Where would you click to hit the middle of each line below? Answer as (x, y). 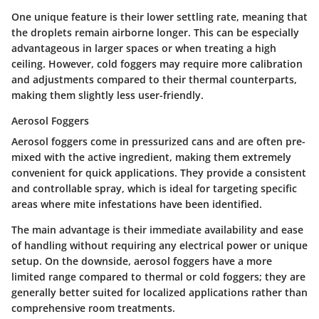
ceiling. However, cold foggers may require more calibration (157, 63)
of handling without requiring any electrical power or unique (159, 245)
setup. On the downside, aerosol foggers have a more (142, 261)
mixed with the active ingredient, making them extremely (151, 157)
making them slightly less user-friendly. (108, 95)
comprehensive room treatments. (93, 308)
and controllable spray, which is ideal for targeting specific (154, 188)
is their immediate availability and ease (206, 229)
